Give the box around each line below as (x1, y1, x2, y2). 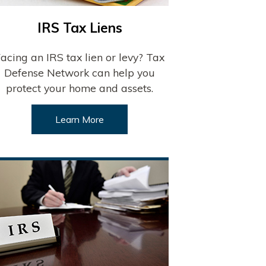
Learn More (55, 113, 104, 126)
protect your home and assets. (6, 81, 154, 95)
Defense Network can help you (4, 66, 156, 80)
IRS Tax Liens (37, 19, 122, 37)
